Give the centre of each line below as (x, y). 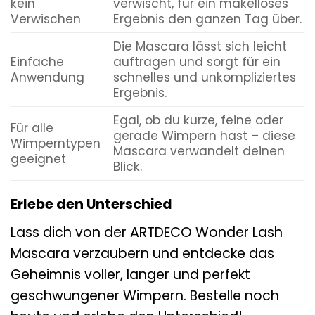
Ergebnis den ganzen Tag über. (207, 19)
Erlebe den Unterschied (91, 205)
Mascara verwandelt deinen (199, 152)
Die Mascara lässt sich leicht (200, 47)
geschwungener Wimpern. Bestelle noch (145, 296)
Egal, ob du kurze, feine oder (198, 121)
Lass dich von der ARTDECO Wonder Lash (147, 233)
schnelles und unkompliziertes (204, 78)
